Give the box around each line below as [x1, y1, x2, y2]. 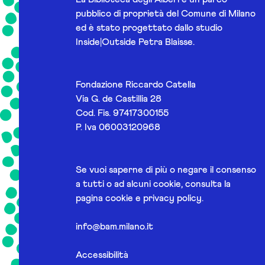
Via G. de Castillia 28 [76, 94, 161, 104]
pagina [76, 193, 105, 203]
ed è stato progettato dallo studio [76, 23, 222, 33]
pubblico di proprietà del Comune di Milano [76, 9, 256, 19]
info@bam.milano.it [76, 222, 153, 232]
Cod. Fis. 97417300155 [76, 108, 169, 118]
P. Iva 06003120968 [76, 122, 160, 132]
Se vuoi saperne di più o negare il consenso [76, 165, 256, 175]
